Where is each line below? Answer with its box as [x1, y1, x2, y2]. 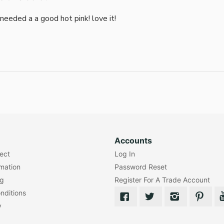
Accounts [114, 135, 152, 146]
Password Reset [114, 162, 167, 171]
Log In [114, 149, 135, 158]
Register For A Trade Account [114, 175, 210, 184]
